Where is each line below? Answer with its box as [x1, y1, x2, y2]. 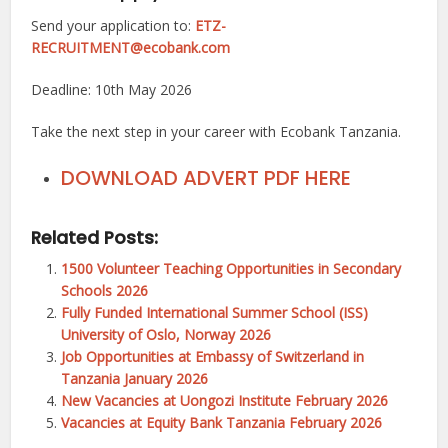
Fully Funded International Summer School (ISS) [61, 302, 369, 322]
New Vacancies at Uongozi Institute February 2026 [61, 390, 389, 410]
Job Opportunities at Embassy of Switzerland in [61, 346, 365, 366]
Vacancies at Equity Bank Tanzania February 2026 [61, 412, 383, 432]
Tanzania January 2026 [61, 368, 209, 388]
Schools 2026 [61, 280, 149, 300]
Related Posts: [31, 225, 159, 250]
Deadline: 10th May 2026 [31, 79, 193, 99]
